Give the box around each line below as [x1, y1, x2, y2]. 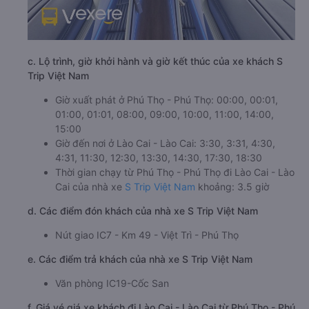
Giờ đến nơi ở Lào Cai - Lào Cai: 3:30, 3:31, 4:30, [55, 137, 275, 150]
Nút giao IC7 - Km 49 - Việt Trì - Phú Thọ [55, 229, 239, 241]
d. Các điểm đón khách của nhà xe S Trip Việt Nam [28, 205, 258, 217]
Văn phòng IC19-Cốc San [55, 277, 169, 290]
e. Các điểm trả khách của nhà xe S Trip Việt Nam [28, 253, 252, 266]
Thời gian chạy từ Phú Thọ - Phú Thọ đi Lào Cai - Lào [55, 166, 295, 179]
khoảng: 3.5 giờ [195, 181, 269, 193]
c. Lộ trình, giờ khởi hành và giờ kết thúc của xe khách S [28, 55, 283, 68]
